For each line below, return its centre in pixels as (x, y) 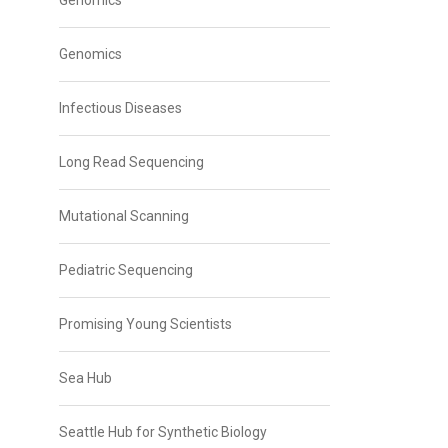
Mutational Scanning (123, 216)
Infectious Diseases (120, 108)
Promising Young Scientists (145, 324)
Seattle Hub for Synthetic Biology (162, 432)
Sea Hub (85, 378)
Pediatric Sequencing (125, 270)
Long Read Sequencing (131, 162)
